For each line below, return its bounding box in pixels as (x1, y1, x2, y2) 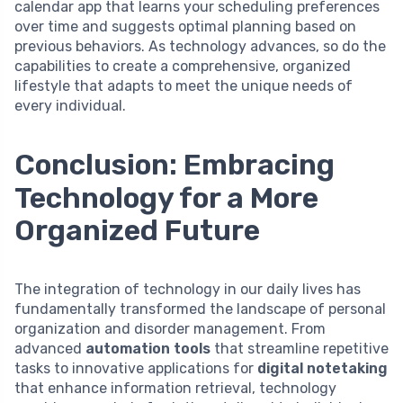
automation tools (85, 340, 210, 358)
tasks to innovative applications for (14, 360, 257, 378)
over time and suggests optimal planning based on (14, 18, 356, 36)
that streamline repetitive (210, 340, 389, 358)
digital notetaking (257, 360, 388, 378)
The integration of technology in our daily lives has (14, 281, 361, 299)
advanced (14, 340, 85, 358)
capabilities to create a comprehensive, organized (14, 58, 351, 76)
